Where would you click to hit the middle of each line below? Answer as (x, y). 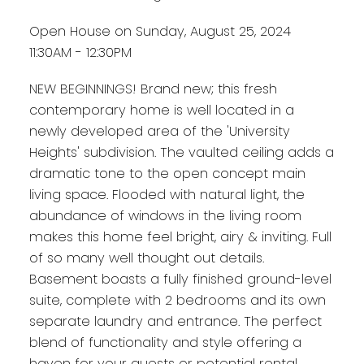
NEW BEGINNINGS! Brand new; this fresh (153, 89)
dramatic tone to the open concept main (167, 174)
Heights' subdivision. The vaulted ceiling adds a (181, 153)
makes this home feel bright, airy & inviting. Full (180, 237)
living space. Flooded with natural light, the (167, 195)
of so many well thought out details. (146, 258)
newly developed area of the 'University (159, 132)
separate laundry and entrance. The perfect (175, 322)
